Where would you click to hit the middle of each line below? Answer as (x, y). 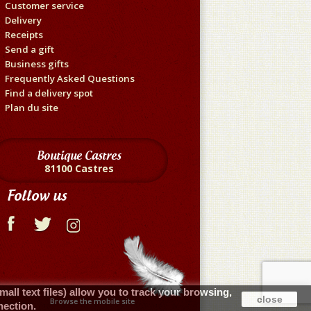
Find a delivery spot (49, 93)
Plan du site (32, 107)
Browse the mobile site (92, 301)
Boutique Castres (79, 155)
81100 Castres (79, 168)
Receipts (24, 34)
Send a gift (30, 49)
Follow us (37, 195)
